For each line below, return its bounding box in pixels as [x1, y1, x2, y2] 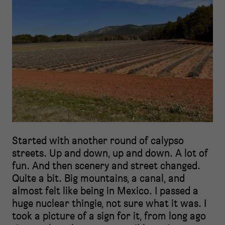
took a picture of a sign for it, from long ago [12, 209, 206, 222]
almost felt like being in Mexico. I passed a [12, 184, 198, 197]
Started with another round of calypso [12, 134, 184, 147]
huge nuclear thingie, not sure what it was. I [12, 197, 206, 209]
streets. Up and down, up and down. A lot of [12, 147, 208, 159]
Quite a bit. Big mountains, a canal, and [12, 172, 185, 184]
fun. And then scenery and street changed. [12, 159, 200, 172]
